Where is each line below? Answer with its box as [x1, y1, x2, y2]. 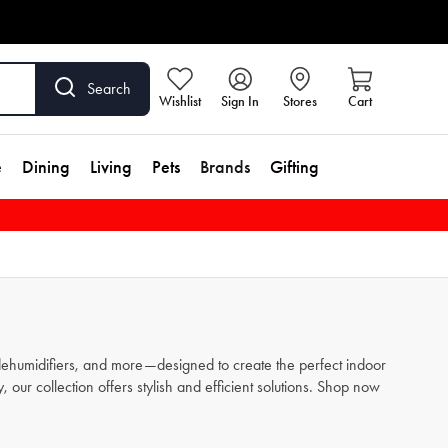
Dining [22, 156, 70, 178]
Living [90, 156, 132, 178]
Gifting [270, 156, 319, 178]
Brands [200, 156, 250, 178]
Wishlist [159, 93, 201, 110]
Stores [283, 93, 317, 110]
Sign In [221, 93, 259, 110]
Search [87, 79, 131, 98]
